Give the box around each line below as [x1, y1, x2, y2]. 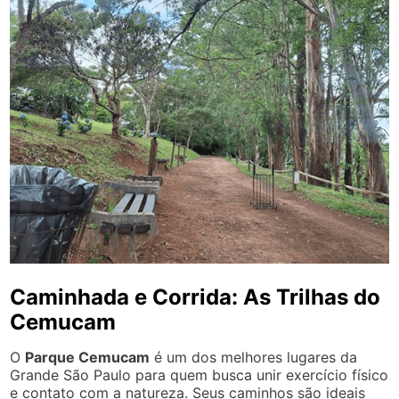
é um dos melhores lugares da [150, 347, 358, 366]
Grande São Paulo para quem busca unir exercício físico [10, 365, 389, 384]
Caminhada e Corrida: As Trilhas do [10, 283, 381, 310]
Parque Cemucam [25, 347, 151, 366]
